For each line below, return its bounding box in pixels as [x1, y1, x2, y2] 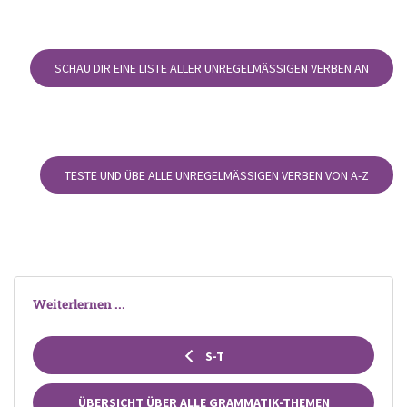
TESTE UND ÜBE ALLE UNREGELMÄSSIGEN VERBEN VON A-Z [64, 166, 362, 184]
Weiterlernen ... [33, 295, 125, 313]
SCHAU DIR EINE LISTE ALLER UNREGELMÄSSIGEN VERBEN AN [54, 60, 362, 77]
